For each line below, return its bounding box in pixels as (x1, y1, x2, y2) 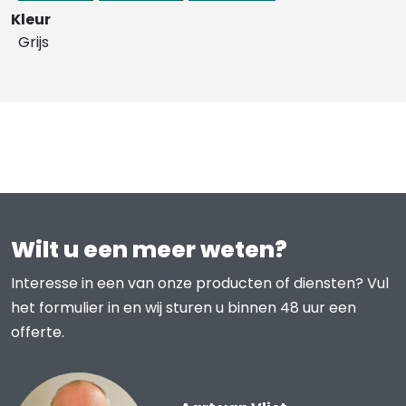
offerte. (11, 321, 64, 343)
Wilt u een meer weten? (11, 233, 287, 266)
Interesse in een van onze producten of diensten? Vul (11, 272, 389, 294)
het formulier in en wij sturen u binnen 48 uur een (11, 296, 356, 318)
